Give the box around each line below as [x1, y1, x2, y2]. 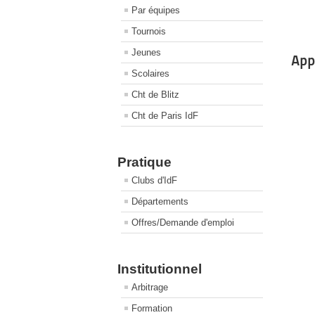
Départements [131, 196, 188, 207]
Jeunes [131, 47, 161, 58]
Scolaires [131, 68, 169, 79]
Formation [131, 303, 172, 314]
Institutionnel [117, 262, 202, 276]
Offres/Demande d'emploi [131, 217, 234, 228]
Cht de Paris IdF [131, 110, 198, 121]
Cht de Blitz [131, 89, 179, 100]
